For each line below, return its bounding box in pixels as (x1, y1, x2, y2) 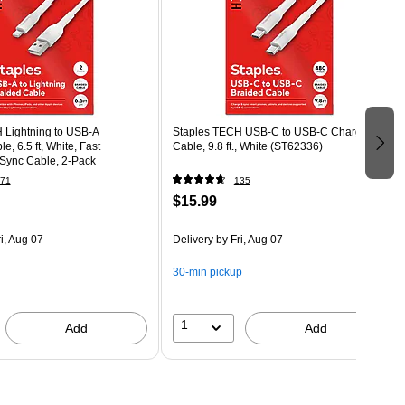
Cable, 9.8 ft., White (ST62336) (172, 139, 323, 153)
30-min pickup (172, 265, 242, 278)
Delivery (172, 232, 213, 246)
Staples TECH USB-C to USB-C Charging (172, 125, 377, 138)
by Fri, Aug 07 (212, 232, 283, 246)
